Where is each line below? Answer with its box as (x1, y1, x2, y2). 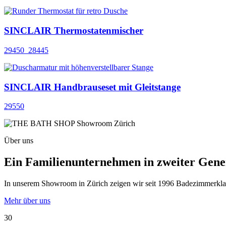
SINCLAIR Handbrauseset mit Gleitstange (4, 81, 181, 92)
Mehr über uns (4, 196, 50, 205)
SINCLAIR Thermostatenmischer (4, 25, 143, 36)
